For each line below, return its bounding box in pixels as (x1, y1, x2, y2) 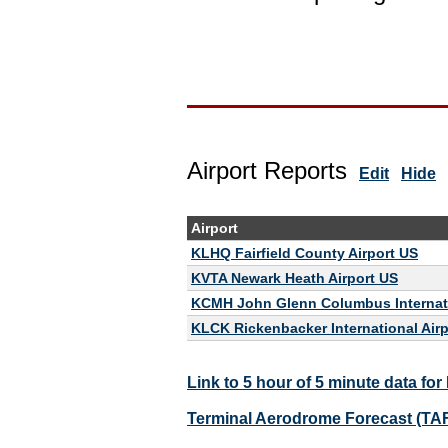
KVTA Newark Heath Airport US (191, 269, 398, 286)
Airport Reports (187, 156, 347, 184)
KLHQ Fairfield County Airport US (191, 244, 418, 261)
